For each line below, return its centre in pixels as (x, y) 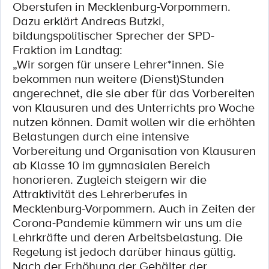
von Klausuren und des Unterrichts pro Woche (134, 107)
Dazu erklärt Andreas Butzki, (89, 21)
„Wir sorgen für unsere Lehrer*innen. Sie (118, 64)
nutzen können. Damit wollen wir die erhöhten (134, 122)
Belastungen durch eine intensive (101, 136)
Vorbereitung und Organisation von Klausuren (134, 151)
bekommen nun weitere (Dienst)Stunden (118, 79)
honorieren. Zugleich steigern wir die (110, 180)
